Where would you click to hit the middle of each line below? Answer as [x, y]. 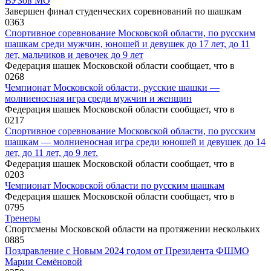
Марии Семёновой [44, 261]
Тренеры [23, 218]
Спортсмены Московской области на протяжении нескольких [132, 229]
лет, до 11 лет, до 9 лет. [51, 152]
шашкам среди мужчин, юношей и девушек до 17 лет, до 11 [127, 44]
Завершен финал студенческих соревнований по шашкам [123, 11]
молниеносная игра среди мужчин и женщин [98, 98]
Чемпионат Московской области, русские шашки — [112, 87]
